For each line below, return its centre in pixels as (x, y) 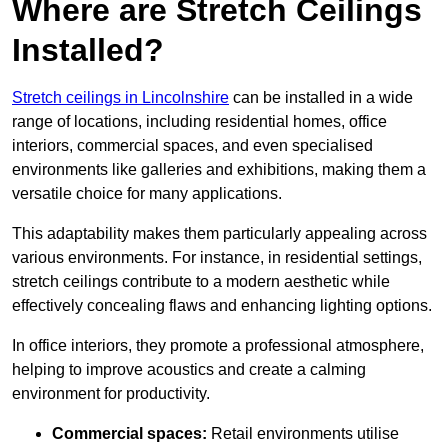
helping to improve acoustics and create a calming (189, 369)
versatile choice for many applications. (147, 193)
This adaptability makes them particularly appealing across (219, 233)
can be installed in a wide (321, 97)
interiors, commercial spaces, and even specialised (192, 145)
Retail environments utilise (303, 433)
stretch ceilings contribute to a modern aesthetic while (201, 281)
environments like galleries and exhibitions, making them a (219, 169)
